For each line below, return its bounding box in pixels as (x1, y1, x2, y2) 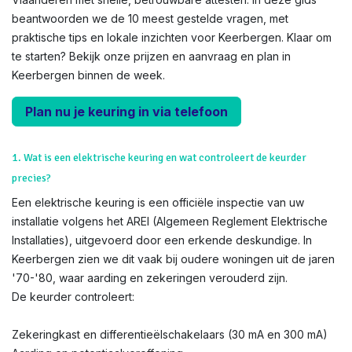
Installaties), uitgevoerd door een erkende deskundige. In (12, 233, 312, 247)
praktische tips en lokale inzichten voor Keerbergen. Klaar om (12, 31, 332, 44)
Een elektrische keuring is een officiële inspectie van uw (12, 196, 304, 209)
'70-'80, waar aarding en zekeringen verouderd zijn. (12, 271, 288, 284)
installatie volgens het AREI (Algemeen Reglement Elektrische (12, 214, 328, 228)
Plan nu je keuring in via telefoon (25, 104, 228, 119)
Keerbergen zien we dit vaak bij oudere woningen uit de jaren (12, 252, 335, 266)
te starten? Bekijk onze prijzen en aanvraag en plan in (12, 49, 291, 63)
